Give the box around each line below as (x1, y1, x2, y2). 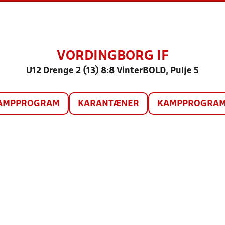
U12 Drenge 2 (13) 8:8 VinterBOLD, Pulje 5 (26, 67, 199, 75)
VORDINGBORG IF (56, 50, 169, 62)
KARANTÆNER (77, 100, 139, 108)
